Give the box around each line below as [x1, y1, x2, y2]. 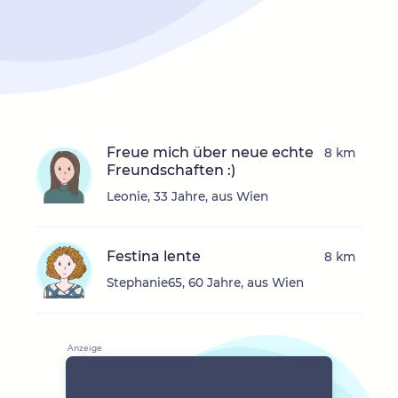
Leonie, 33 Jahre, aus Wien [107, 189, 268, 204]
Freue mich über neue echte [107, 144, 314, 162]
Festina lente [107, 248, 201, 266]
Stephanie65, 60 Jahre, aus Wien [107, 275, 304, 291]
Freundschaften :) [107, 162, 235, 179]
